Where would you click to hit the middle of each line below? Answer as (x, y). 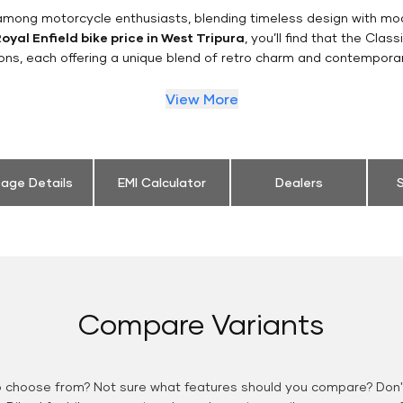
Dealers (299, 183)
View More (201, 99)
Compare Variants (201, 324)
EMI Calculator (162, 183)
